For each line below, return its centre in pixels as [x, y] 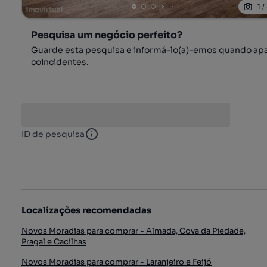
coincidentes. [60, 62]
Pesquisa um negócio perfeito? [107, 35]
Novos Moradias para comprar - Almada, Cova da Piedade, [133, 231]
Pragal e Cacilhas [54, 242]
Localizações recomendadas [86, 210]
